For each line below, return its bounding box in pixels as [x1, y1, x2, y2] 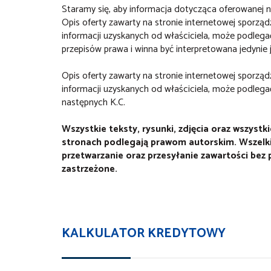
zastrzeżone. [62, 161, 117, 178]
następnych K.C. [62, 94, 125, 111]
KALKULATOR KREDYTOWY [62, 223, 226, 244]
